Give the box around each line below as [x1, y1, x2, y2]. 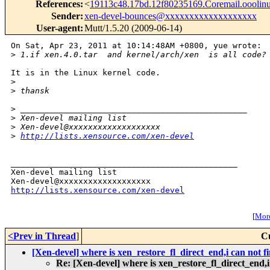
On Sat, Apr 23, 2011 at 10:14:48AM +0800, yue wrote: [11, 41, 262, 51]
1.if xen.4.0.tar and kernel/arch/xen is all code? [16, 50, 266, 60]
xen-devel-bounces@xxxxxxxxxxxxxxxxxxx [84, 11, 257, 22]
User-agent [36, 23, 80, 34]
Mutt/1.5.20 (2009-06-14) [84, 23, 182, 34]
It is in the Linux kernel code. [11, 68, 160, 78]
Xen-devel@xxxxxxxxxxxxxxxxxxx [16, 122, 160, 132]
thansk [16, 86, 49, 96]
